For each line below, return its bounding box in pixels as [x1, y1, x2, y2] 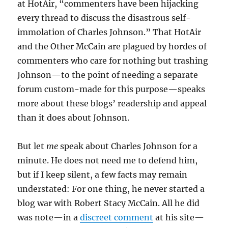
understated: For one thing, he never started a [17, 184, 205, 194]
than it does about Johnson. [17, 112, 130, 123]
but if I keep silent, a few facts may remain [17, 169, 188, 180]
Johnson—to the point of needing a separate [17, 70, 198, 80]
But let [17, 141, 47, 151]
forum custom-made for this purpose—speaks [17, 84, 206, 94]
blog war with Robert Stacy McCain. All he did [17, 198, 200, 208]
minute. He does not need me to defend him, [17, 155, 198, 165]
